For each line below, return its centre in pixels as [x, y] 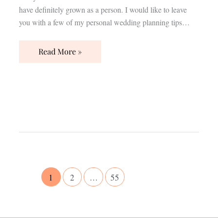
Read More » [60, 51]
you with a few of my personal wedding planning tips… [104, 22]
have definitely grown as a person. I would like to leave [103, 9]
